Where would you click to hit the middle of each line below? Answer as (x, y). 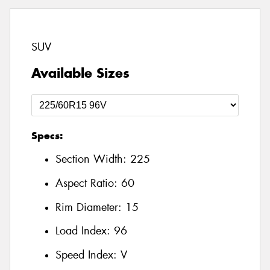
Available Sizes (80, 73)
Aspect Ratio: (88, 184)
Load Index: (85, 231)
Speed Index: (88, 255)
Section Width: (93, 159)
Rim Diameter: (90, 207)
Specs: (47, 135)
